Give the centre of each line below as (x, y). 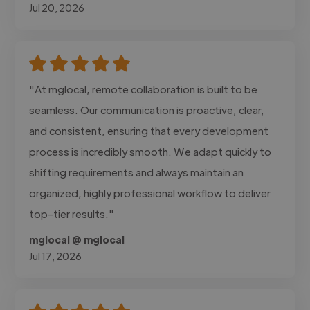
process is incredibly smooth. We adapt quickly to (151, 151)
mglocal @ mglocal (77, 239)
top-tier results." (72, 213)
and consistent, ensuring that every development (149, 130)
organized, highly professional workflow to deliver (150, 192)
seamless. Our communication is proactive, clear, (147, 109)
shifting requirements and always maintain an (137, 172)
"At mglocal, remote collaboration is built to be (144, 89)
